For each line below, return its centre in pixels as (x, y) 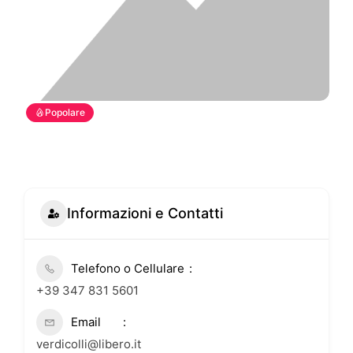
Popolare (65, 112)
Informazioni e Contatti (145, 214)
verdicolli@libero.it (89, 344)
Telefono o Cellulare (128, 268)
